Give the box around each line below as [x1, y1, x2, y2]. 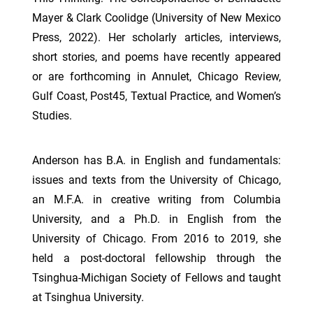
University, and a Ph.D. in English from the [32, 212, 281, 226]
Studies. [32, 109, 72, 122]
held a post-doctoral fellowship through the [32, 252, 281, 265]
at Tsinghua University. [32, 291, 144, 304]
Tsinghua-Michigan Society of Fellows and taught [32, 271, 281, 284]
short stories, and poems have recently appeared [32, 50, 281, 64]
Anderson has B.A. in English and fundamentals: [32, 154, 281, 167]
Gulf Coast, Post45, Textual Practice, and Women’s [32, 89, 281, 103]
